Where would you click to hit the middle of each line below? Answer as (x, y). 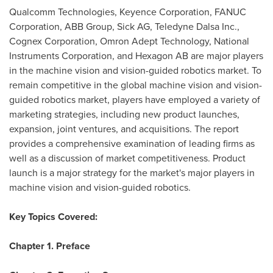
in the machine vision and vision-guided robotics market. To (135, 70)
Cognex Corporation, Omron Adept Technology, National (129, 41)
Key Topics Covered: (53, 217)
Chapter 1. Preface (50, 246)
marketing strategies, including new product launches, (124, 114)
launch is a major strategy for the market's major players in (132, 173)
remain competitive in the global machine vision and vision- (136, 85)
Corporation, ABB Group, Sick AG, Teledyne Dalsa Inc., (124, 27)
